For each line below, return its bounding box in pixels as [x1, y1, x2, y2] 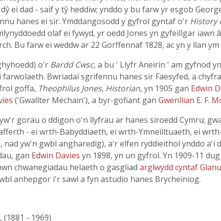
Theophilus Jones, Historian [38, 83, 140, 94]
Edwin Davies [32, 150, 82, 161]
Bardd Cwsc [50, 59, 94, 70]
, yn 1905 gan [140, 83, 191, 94]
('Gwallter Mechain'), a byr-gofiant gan [15, 95, 158, 106]
